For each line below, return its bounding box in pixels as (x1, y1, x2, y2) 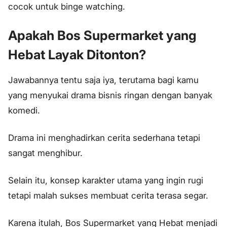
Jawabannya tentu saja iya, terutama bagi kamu (8, 75, 199, 86)
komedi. (8, 105, 40, 116)
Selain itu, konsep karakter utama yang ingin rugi (8, 175, 203, 186)
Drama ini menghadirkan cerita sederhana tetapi (8, 133, 200, 143)
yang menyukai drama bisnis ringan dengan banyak (8, 90, 212, 101)
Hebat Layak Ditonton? (8, 47, 146, 63)
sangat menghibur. (8, 148, 83, 159)
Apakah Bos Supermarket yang (8, 27, 197, 44)
